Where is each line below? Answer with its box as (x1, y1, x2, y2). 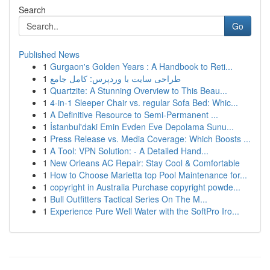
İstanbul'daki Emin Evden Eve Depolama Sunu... (50, 121, 234, 133)
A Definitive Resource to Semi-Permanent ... (50, 108, 218, 121)
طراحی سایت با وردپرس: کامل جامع (50, 72, 181, 84)
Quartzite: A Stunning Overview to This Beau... (50, 84, 227, 96)
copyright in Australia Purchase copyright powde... (50, 181, 240, 193)
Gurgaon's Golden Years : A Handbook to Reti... (50, 60, 233, 72)
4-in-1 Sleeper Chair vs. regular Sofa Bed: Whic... (50, 96, 238, 108)
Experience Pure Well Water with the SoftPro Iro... (50, 205, 239, 217)
